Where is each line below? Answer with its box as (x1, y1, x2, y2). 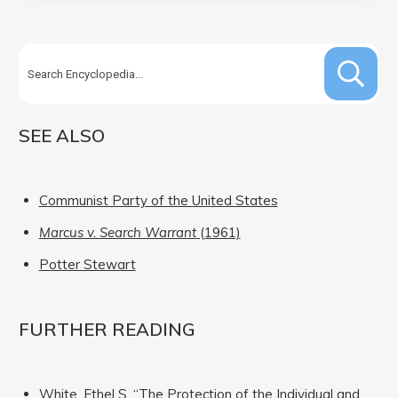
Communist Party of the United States (38, 192, 278, 210)
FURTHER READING (19, 318, 195, 341)
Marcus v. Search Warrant (38, 224, 196, 242)
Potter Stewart (38, 256, 136, 274)
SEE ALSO (19, 124, 105, 147)
